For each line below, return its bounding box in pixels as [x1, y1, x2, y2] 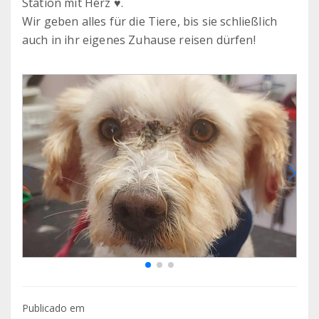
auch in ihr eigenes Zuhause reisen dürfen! [22, 32, 256, 48]
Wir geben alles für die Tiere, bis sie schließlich [22, 14, 278, 30]
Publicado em [22, 301, 85, 315]
